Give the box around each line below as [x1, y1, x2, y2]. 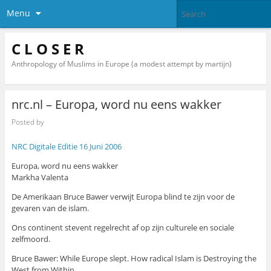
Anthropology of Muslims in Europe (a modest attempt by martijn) [11, 58, 232, 69]
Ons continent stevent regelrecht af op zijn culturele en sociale [11, 222, 234, 233]
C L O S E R [11, 38, 84, 59]
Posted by [11, 116, 44, 127]
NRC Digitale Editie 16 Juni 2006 [11, 141, 122, 152]
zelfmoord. [11, 233, 50, 245]
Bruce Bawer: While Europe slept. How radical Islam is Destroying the [11, 253, 256, 264]
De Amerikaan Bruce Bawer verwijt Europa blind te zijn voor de [11, 191, 235, 203]
